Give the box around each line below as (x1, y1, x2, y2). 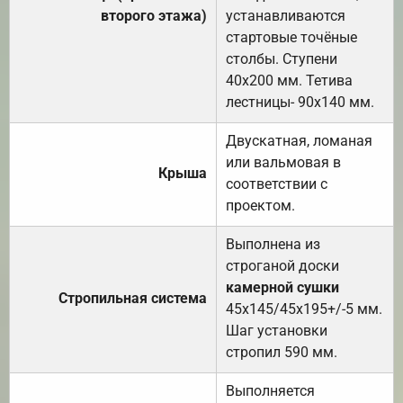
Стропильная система (58, 289, 207, 307)
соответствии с (226, 175, 327, 193)
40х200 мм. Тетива (226, 71, 353, 89)
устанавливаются (226, 6, 345, 24)
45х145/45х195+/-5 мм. (226, 300, 382, 318)
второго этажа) (101, 6, 207, 24)
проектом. (226, 196, 295, 214)
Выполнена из (226, 235, 320, 253)
